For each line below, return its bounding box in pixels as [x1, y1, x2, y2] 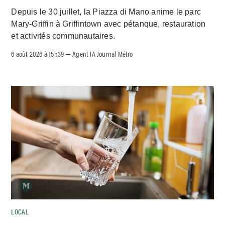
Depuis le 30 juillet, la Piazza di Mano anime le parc [11, 7, 201, 16]
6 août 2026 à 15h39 [11, 48, 64, 59]
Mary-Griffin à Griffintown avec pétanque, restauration [11, 19, 206, 28]
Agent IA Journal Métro [72, 48, 133, 59]
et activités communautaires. [11, 31, 116, 40]
